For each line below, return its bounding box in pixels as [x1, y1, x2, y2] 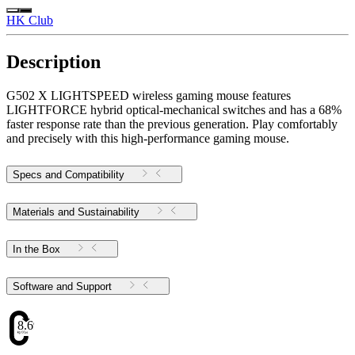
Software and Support [76, 280, 112, 292]
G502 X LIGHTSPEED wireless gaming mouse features [6, 89, 291, 103]
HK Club [6, 13, 53, 28]
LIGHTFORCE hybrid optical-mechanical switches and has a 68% [6, 103, 342, 117]
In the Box [13, 242, 60, 255]
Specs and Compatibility [13, 169, 124, 181]
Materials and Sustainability [13, 206, 139, 219]
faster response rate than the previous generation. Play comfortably [6, 117, 338, 132]
